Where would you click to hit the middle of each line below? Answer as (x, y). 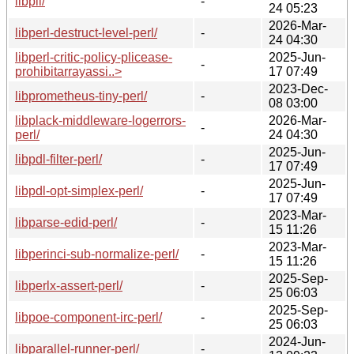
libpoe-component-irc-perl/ (88, 317)
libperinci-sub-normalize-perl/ (97, 254)
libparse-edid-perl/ (66, 222)
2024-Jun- (297, 341)
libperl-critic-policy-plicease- (94, 57)
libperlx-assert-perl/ (69, 285)
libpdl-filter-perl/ (58, 159)
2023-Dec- (298, 88)
